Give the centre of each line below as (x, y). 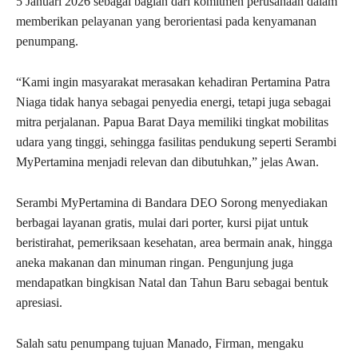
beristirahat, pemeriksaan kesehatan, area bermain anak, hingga (174, 242)
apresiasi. (39, 302)
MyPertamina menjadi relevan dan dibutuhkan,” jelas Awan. (167, 161)
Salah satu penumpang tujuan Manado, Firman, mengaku (160, 343)
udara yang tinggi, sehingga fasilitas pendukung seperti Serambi (176, 141)
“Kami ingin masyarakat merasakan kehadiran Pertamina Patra (173, 82)
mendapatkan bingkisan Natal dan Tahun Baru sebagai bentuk (172, 282)
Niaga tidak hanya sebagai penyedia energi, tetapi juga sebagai (173, 101)
